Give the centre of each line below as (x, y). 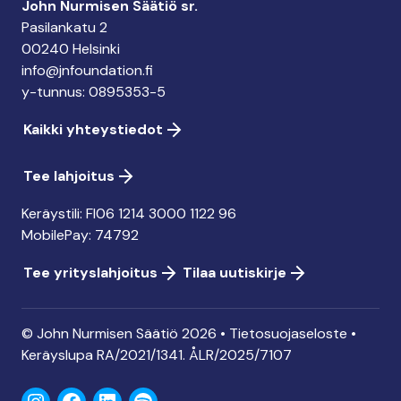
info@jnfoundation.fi (87, 70)
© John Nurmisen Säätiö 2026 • (125, 333)
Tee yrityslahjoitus (90, 272)
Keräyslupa (57, 354)
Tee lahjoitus (69, 175)
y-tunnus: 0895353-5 (94, 91)
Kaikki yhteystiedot (93, 129)
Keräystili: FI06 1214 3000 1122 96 (129, 213)
